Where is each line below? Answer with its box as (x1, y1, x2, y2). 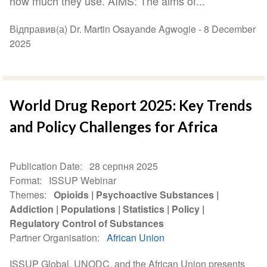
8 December (204, 21, 256, 36)
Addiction (10, 201, 54, 216)
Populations (61, 201, 116, 216)
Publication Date (10, 159, 80, 173)
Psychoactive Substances (96, 187, 215, 201)
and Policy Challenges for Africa (10, 117, 218, 135)
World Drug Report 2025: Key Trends (10, 96, 253, 114)
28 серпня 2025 (89, 159, 159, 173)
